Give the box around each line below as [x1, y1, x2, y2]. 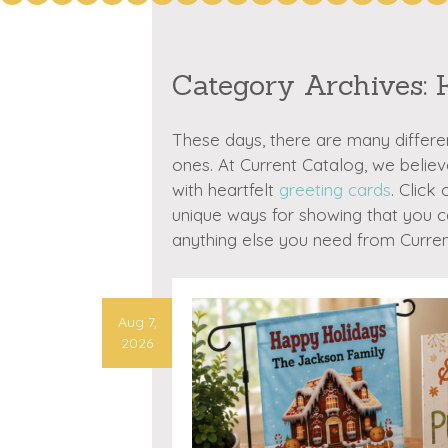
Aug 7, [117, 312, 157, 331]
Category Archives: [172, 67, 436, 103]
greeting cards [279, 179, 391, 200]
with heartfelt [172, 179, 279, 200]
